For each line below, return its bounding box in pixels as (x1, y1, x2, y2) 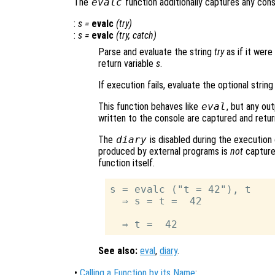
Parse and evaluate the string (98, 45, 214, 58)
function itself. (98, 157, 155, 169)
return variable (98, 57, 156, 69)
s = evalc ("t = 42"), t (110, 183, 252, 195)
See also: (98, 244, 137, 257)
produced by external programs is (98, 145, 230, 157)
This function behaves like (98, 100, 201, 112)
